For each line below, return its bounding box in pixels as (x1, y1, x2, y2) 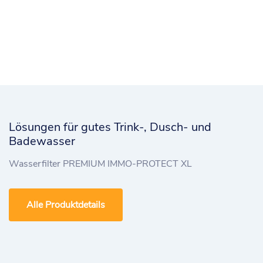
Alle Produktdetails (26, 198, 105, 212)
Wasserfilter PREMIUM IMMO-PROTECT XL (9, 157, 192, 171)
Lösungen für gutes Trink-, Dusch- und (9, 119, 211, 136)
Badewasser (9, 133, 75, 150)
